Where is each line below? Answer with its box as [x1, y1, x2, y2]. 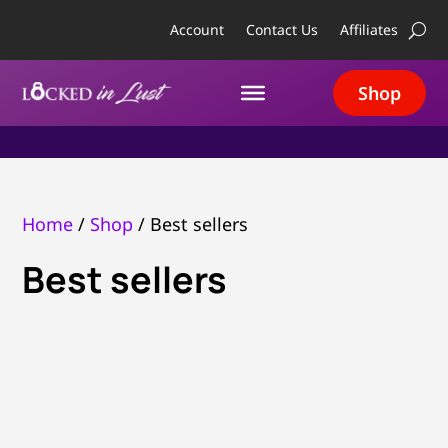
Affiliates [339, 20, 398, 39]
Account [169, 20, 224, 39]
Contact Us [245, 20, 318, 39]
